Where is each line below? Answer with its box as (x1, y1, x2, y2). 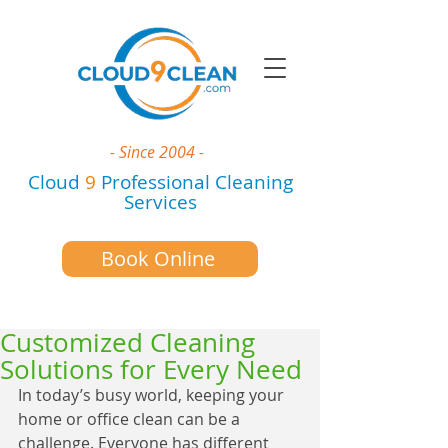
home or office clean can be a (18, 408, 244, 430)
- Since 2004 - (110, 141, 204, 163)
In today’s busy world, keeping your (18, 384, 288, 406)
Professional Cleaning (95, 169, 293, 195)
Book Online (100, 245, 215, 272)
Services (123, 189, 197, 215)
